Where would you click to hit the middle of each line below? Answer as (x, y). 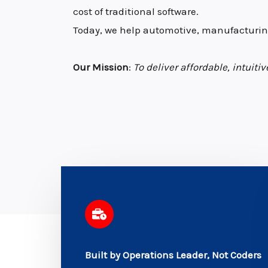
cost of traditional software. (136, 12)
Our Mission (101, 67)
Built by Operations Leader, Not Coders (173, 255)
